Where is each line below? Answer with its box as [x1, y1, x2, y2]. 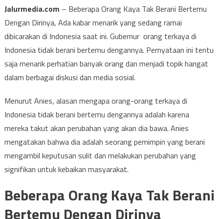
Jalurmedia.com [4, 3, 60, 15]
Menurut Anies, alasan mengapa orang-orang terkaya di [4, 95, 187, 107]
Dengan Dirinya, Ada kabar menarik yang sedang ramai [4, 17, 182, 28]
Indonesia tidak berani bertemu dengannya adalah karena [4, 109, 189, 120]
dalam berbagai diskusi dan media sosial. [4, 71, 135, 83]
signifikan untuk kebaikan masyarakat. [4, 163, 129, 175]
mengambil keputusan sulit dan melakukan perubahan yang [4, 150, 196, 161]
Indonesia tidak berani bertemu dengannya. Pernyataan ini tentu [4, 44, 214, 56]
